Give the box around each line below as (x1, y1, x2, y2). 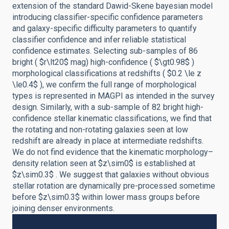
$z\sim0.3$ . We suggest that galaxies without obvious (12, 170, 209, 179)
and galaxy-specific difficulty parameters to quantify (12, 24, 197, 33)
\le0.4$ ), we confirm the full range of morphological (12, 80, 196, 89)
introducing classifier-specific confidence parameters (12, 12, 203, 22)
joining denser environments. (12, 203, 114, 213)
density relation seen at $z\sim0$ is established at (12, 158, 195, 168)
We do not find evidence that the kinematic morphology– (12, 147, 213, 157)
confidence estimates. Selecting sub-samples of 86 (12, 46, 198, 56)
